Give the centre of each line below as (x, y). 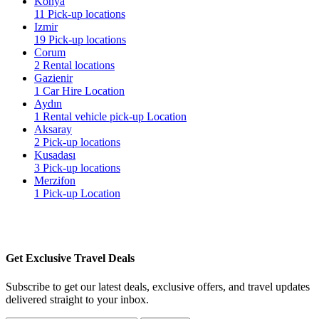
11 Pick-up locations (80, 14)
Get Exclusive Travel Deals (70, 258)
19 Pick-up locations (80, 40)
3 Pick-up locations (77, 168)
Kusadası (55, 155)
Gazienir (53, 78)
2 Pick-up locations (77, 142)
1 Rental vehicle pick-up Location (110, 117)
